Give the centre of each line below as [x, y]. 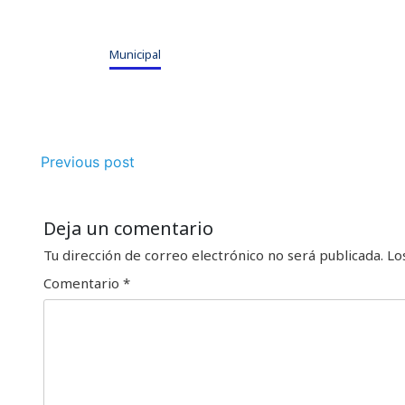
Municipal [135, 55]
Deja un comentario [128, 229]
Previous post [88, 162]
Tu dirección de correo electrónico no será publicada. [213, 255]
